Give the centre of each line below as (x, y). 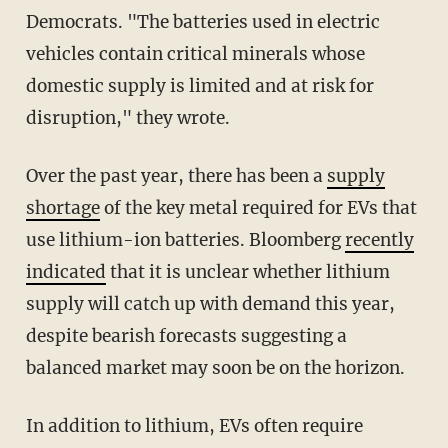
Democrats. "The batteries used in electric (202, 21)
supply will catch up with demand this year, (210, 303)
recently (379, 239)
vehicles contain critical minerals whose (195, 53)
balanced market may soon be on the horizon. (215, 367)
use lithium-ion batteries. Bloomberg (185, 239)
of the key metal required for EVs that (258, 207)
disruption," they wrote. (127, 117)
